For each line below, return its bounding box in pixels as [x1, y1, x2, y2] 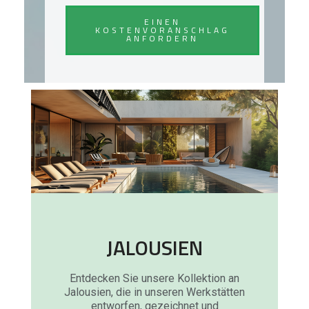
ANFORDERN [126, 32, 199, 45]
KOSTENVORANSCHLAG [95, 23, 230, 37]
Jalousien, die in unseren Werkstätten [64, 286, 245, 299]
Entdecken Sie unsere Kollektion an [70, 272, 239, 285]
